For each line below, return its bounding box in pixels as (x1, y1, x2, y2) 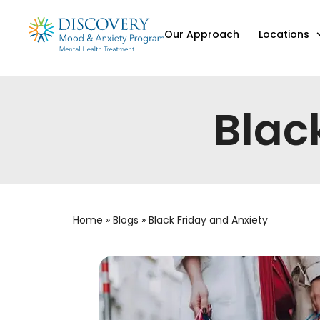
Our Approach (164, 26, 239, 41)
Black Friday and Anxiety (149, 213, 268, 227)
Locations (258, 26, 309, 41)
